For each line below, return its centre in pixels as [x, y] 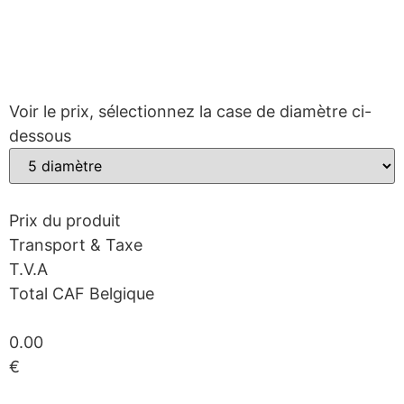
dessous [40, 135]
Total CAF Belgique [82, 293]
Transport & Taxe [76, 244]
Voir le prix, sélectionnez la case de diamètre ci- [190, 111]
